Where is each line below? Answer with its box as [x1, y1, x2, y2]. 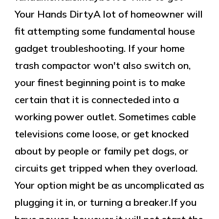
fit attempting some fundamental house [15, 25, 195, 37]
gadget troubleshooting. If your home [15, 42, 185, 54]
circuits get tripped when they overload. [15, 162, 197, 174]
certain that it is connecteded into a [15, 93, 179, 106]
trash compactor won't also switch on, [15, 59, 191, 71]
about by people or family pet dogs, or [15, 145, 189, 157]
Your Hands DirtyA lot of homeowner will [15, 8, 203, 20]
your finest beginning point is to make [15, 76, 185, 88]
